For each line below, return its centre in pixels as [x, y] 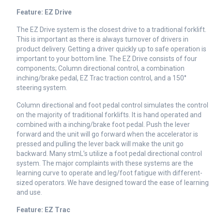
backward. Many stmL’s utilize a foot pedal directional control [109, 154]
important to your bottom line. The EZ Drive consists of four [107, 59]
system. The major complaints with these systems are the [105, 163]
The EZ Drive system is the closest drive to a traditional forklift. [111, 30]
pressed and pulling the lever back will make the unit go [100, 144]
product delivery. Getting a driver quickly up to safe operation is [111, 49]
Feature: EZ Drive [44, 12]
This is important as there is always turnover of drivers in [102, 39]
